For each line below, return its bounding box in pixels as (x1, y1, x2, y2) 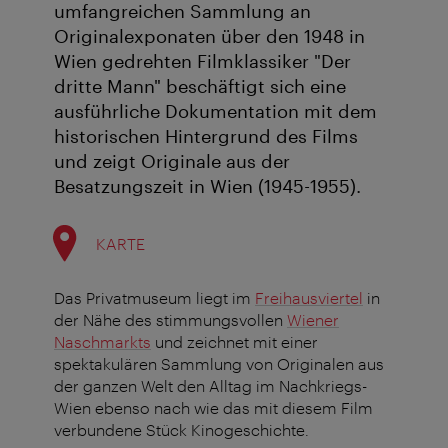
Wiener (287, 310, 339, 330)
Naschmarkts (54, 332, 151, 352)
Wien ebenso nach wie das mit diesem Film (54, 398, 373, 418)
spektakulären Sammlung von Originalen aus (54, 354, 384, 374)
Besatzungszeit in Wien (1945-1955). (54, 175, 361, 198)
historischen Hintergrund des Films (54, 125, 358, 148)
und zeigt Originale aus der (54, 150, 290, 173)
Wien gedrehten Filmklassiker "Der (54, 50, 351, 73)
